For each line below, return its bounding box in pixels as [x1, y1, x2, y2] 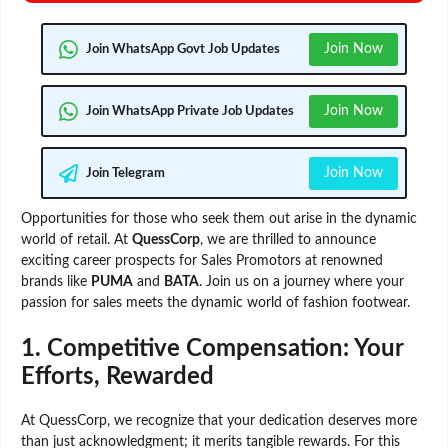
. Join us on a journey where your [199, 275, 404, 290]
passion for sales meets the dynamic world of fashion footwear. [21, 296, 410, 311]
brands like [21, 275, 91, 290]
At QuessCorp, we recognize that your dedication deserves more [21, 414, 417, 429]
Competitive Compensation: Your [47, 337, 403, 362]
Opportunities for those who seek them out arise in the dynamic [21, 212, 417, 227]
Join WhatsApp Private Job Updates [86, 104, 294, 118]
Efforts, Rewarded [21, 365, 214, 390]
